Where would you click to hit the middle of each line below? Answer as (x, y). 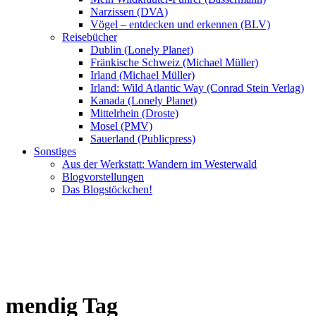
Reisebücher (90, 37)
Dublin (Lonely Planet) (142, 50)
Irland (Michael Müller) (142, 75)
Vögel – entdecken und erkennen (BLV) (180, 24)
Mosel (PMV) (121, 126)
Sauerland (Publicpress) (143, 139)
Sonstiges (55, 151)
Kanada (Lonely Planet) (144, 101)
